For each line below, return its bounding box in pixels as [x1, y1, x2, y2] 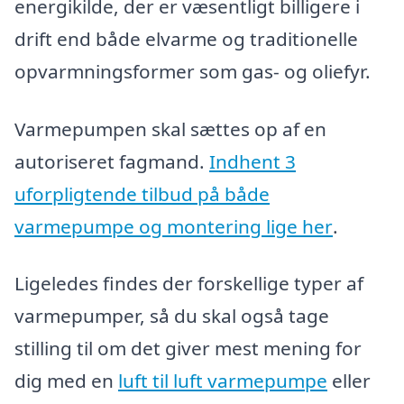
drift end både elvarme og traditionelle [14, 25, 358, 51]
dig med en [14, 368, 118, 394]
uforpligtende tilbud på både [14, 180, 270, 207]
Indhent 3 [209, 148, 296, 174]
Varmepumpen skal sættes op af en [14, 115, 326, 142]
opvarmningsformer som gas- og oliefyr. [14, 58, 371, 84]
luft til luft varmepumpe [118, 368, 327, 394]
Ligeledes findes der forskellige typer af [14, 271, 363, 297]
